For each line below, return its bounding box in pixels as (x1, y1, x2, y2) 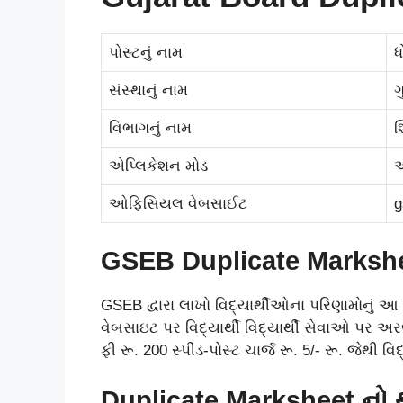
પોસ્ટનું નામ (109, 43, 183, 61)
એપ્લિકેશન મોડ (109, 157, 208, 175)
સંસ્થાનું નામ (109, 81, 188, 99)
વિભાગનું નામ (109, 119, 192, 137)
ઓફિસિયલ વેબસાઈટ (109, 194, 247, 212)
